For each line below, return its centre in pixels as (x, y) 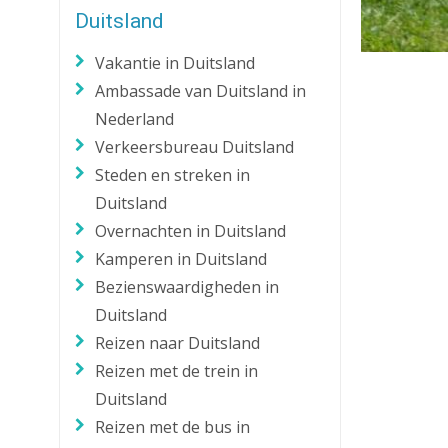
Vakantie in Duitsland (175, 63)
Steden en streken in (173, 175)
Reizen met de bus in (173, 427)
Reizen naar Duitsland (178, 343)
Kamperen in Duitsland (181, 259)
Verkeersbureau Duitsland (195, 147)
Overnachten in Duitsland (191, 231)
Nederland (135, 119)
